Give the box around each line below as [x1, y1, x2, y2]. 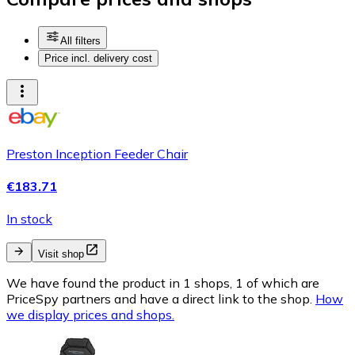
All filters [60, 34, 101, 47]
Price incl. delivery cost [44, 52, 152, 64]
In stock [6, 211, 52, 227]
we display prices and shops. [6, 307, 174, 323]
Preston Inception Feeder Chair [6, 145, 188, 162]
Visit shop [38, 248, 84, 261]
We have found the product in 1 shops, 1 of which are [6, 275, 319, 292]
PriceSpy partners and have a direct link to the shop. [6, 291, 312, 307]
